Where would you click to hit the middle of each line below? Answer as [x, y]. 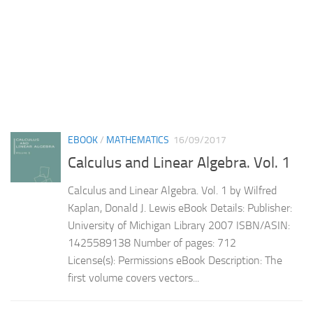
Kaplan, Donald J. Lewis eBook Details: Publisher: [180, 208]
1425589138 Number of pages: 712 [152, 243]
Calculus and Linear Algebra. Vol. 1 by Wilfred [172, 191]
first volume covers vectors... [133, 278]
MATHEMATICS [138, 140]
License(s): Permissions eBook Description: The [175, 261]
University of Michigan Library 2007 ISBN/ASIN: [179, 226]
